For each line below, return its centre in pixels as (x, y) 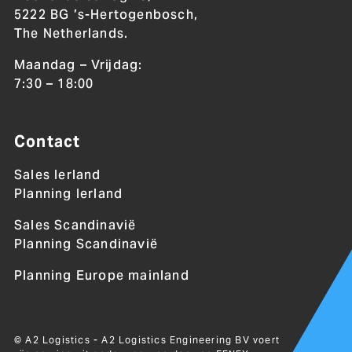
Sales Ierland (57, 175)
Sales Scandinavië (75, 225)
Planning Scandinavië (86, 244)
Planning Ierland (68, 194)
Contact (47, 142)
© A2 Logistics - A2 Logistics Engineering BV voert (147, 340)
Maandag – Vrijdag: (78, 65)
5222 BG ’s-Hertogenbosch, (106, 15)
